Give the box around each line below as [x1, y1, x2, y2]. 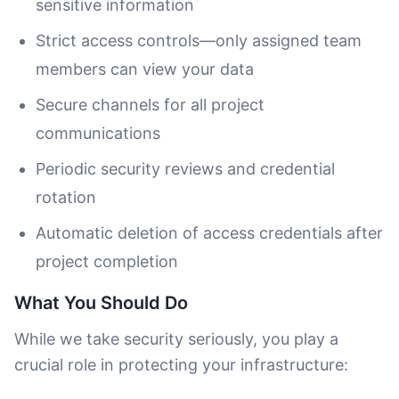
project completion [36, 252, 178, 271]
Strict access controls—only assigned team [36, 31, 362, 50]
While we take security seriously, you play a [14, 330, 338, 348]
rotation [36, 188, 96, 207]
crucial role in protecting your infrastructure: [14, 355, 348, 374]
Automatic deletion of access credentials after [36, 224, 383, 242]
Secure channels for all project [36, 95, 265, 114]
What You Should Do [14, 292, 188, 313]
